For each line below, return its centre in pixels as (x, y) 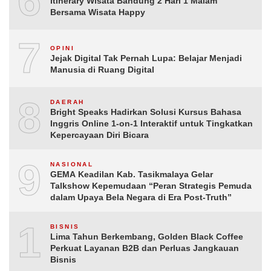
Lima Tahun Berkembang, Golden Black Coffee (147, 237)
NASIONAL (72, 165)
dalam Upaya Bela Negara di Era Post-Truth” (141, 198)
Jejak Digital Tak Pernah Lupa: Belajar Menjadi (146, 58)
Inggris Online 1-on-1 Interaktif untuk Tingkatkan (152, 124)
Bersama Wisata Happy (98, 12)
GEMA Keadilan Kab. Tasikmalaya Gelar (132, 175)
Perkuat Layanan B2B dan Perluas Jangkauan (145, 248)
